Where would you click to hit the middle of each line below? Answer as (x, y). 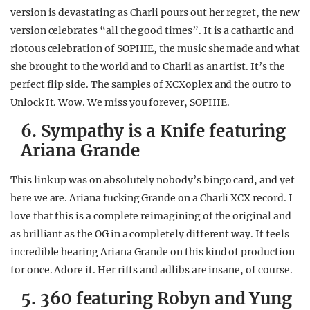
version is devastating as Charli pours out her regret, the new (155, 13)
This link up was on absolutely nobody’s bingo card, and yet (153, 180)
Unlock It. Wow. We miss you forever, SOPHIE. (120, 103)
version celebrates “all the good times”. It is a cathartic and (152, 31)
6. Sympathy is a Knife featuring (154, 131)
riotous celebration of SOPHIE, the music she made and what (155, 49)
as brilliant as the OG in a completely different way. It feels (150, 234)
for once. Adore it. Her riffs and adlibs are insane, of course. (152, 270)
